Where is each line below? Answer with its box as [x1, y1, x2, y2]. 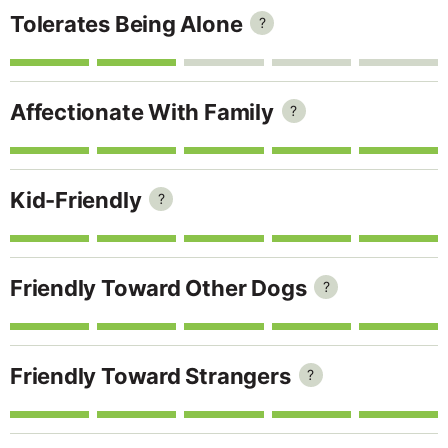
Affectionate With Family [10, 98, 274, 125]
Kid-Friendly [10, 186, 142, 213]
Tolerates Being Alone [10, 10, 243, 37]
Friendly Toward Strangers [10, 362, 291, 389]
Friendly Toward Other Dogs [10, 274, 307, 301]
